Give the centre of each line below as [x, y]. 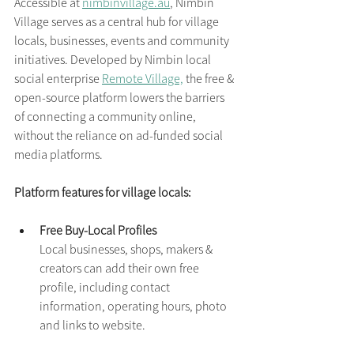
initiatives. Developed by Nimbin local [114, 60]
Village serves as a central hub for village [118, 22]
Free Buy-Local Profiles [98, 230]
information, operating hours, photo [134, 306]
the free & [210, 79]
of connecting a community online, [106, 117]
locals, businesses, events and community [123, 41]
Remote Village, [143, 79]
